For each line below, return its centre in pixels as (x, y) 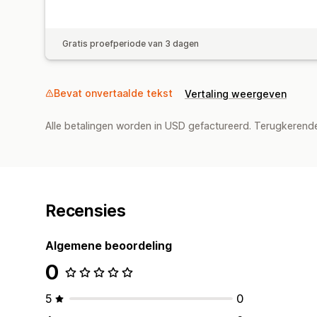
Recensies (86, 211)
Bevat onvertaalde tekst (113, 93)
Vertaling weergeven (236, 93)
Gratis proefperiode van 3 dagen (131, 43)
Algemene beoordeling (109, 245)
